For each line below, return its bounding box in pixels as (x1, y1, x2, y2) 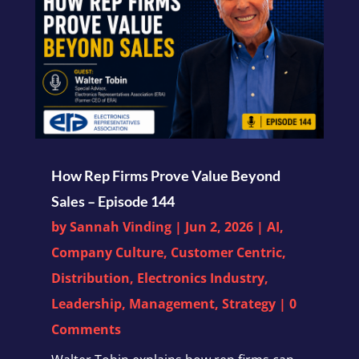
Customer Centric (170, 243, 282, 261)
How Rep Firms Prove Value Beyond (50, 166, 280, 184)
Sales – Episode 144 (50, 192, 175, 210)
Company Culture (50, 243, 163, 261)
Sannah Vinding (69, 217, 171, 236)
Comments (50, 320, 121, 338)
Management (128, 294, 215, 313)
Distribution (50, 268, 130, 287)
